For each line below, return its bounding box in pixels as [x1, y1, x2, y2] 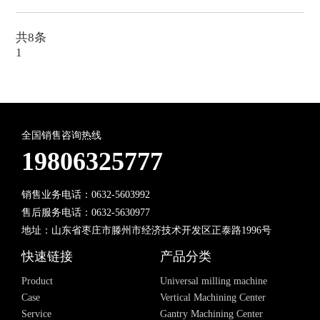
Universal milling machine [160, 276, 267, 287]
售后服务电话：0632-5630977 [21, 206, 150, 218]
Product [21, 276, 53, 287]
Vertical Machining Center [160, 292, 266, 304]
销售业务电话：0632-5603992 [21, 189, 150, 200]
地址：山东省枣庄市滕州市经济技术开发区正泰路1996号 [21, 225, 271, 236]
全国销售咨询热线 [21, 130, 101, 141]
